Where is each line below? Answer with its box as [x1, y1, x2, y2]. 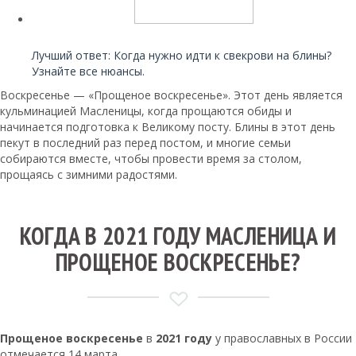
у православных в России [212, 331, 352, 346]
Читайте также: [37, 35, 113, 47]
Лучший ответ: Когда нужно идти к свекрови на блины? [32, 48, 331, 64]
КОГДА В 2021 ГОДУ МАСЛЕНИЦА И [19, 220, 337, 252]
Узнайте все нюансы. [32, 64, 145, 79]
